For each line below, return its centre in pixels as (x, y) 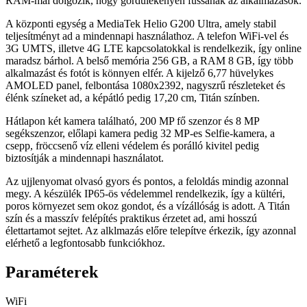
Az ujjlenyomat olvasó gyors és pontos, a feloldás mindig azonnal (147, 181)
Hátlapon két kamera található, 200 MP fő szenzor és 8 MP (132, 121)
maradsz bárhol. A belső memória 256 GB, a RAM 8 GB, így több (149, 60)
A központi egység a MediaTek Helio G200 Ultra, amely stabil (141, 23)
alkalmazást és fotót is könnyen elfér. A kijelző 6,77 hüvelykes (139, 73)
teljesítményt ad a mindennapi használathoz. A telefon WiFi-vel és (147, 36)
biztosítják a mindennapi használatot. (85, 158)
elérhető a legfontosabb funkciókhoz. (85, 243)
